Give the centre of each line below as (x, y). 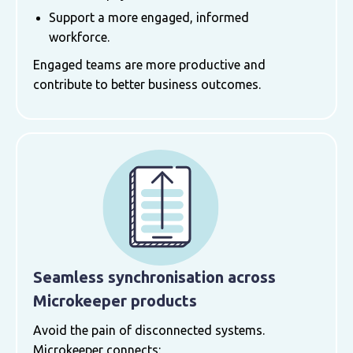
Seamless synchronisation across (154, 277)
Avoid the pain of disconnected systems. (149, 330)
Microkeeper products (115, 300)
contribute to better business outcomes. (149, 84)
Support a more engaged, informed (149, 17)
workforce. (79, 37)
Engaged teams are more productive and (149, 64)
